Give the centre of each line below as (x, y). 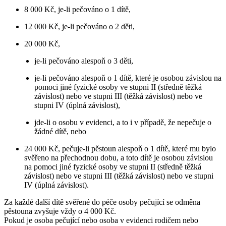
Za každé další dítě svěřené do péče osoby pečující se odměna (102, 202)
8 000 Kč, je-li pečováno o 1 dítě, (77, 9)
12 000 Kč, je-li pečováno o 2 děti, (79, 26)
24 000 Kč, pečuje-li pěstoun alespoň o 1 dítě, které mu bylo (120, 148)
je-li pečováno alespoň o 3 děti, (84, 61)
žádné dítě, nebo (61, 131)
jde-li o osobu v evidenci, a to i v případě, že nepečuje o (123, 122)
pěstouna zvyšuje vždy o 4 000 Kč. (60, 211)
